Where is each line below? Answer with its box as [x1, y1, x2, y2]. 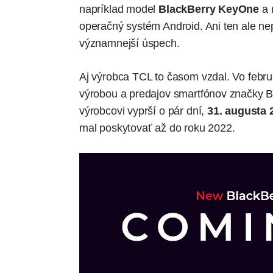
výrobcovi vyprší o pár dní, [79, 104, 207, 117]
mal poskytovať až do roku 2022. [79, 121, 235, 134]
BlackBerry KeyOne [158, 2, 260, 15]
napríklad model [79, 2, 159, 15]
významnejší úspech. [79, 37, 180, 49]
